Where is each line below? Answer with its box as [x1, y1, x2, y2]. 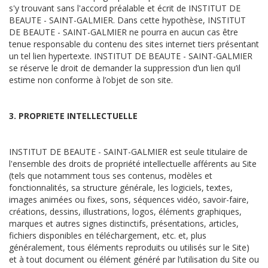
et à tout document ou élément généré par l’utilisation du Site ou [9, 254, 259, 265]
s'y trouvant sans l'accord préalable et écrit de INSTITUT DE [9, 2, 240, 14]
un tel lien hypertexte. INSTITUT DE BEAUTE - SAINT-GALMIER [9, 50, 252, 62]
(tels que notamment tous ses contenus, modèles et [9, 170, 212, 181]
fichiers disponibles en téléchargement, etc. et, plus [9, 230, 206, 241]
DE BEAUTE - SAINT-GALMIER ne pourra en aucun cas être [9, 26, 238, 38]
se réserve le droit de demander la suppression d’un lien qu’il [9, 62, 240, 74]
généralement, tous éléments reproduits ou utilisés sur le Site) [9, 242, 249, 253]
